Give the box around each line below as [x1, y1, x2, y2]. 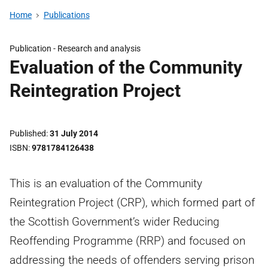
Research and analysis [57, 44, 141, 53]
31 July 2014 [50, 129, 98, 138]
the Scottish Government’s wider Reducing [10, 215, 220, 229]
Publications [43, 10, 90, 20]
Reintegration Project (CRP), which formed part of [10, 196, 255, 209]
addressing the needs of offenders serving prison [10, 253, 254, 267]
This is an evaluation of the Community [10, 176, 202, 190]
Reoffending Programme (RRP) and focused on [10, 234, 245, 248]
